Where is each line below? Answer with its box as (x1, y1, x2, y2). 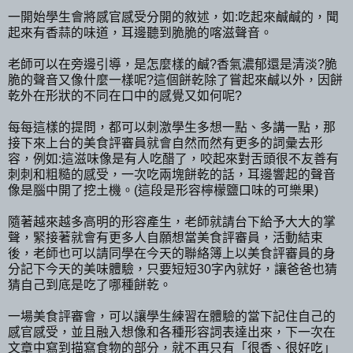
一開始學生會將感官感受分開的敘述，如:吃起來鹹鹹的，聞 (8, 9, 339, 24)
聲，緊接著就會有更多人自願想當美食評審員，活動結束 (8, 230, 323, 244)
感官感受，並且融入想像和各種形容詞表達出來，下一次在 (8, 325, 336, 339)
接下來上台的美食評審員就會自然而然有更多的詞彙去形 (8, 136, 323, 150)
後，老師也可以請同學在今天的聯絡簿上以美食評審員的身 (8, 246, 336, 260)
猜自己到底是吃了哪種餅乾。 (8, 277, 172, 292)
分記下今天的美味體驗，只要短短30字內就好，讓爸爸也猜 (8, 262, 337, 276)
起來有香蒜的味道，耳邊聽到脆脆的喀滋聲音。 (8, 25, 273, 39)
